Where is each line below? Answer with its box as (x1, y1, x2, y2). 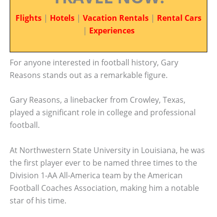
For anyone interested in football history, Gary (10, 57, 178, 68)
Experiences (89, 25, 135, 36)
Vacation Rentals (83, 13, 149, 23)
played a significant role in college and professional (10, 107, 196, 118)
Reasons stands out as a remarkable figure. (10, 69, 168, 80)
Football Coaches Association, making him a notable (10, 182, 199, 193)
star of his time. (10, 195, 66, 206)
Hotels (50, 13, 75, 23)
